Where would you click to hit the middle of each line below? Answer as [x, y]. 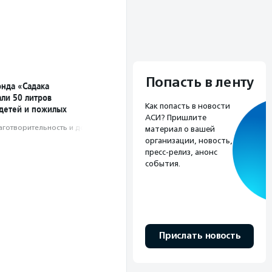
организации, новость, [189, 141]
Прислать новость [199, 236]
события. [163, 164]
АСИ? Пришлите [176, 118]
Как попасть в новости [188, 106]
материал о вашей [180, 129]
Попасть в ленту [199, 83]
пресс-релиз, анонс [181, 152]
